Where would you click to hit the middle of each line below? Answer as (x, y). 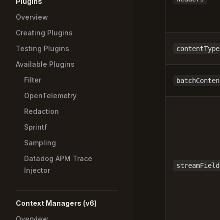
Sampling (40, 143)
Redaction (41, 111)
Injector (37, 170)
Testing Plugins (42, 48)
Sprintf (36, 127)
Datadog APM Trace (58, 158)
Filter (33, 80)
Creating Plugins (44, 33)
